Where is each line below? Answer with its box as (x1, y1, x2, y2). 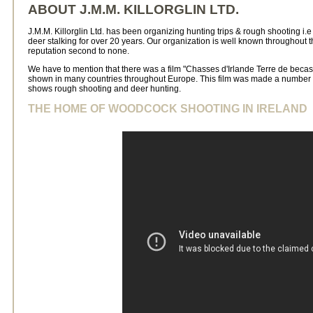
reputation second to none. (28, 45, 129, 56)
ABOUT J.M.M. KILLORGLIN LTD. (28, 1, 239, 17)
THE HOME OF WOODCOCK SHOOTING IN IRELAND (28, 102, 307, 115)
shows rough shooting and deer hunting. (28, 83, 181, 94)
